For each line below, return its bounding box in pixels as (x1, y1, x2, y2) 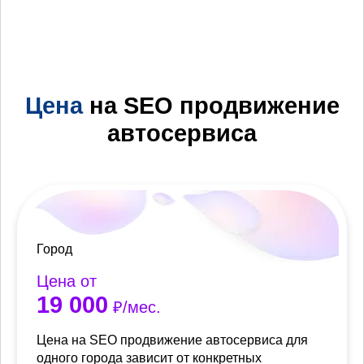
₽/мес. (108, 298, 161, 317)
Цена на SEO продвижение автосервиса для (37, 333, 308, 348)
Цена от (37, 272, 97, 291)
